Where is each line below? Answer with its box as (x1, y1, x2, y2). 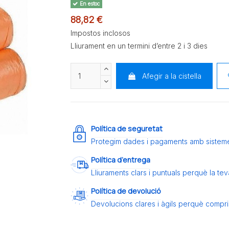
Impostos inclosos (71, 28, 131, 37)
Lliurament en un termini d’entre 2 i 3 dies (71, 41, 208, 50)
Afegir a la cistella (142, 71, 201, 80)
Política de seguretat (91, 124, 163, 134)
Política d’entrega (91, 155, 151, 165)
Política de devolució (91, 186, 162, 196)
